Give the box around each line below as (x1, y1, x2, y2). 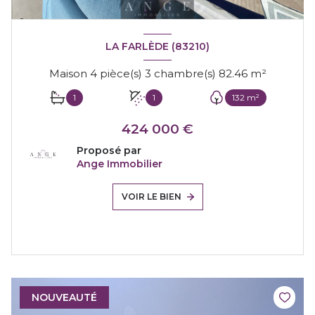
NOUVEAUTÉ (32, 290, 97, 304)
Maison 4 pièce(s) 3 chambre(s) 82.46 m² (250, 66, 266, 80)
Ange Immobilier (77, 157, 162, 170)
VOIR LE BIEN (121, 191, 181, 202)
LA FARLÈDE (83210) (105, 40, 210, 53)
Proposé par (77, 143, 141, 157)
